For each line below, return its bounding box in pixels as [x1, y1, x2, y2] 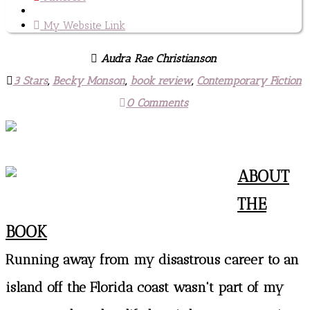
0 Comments [126, 95, 188, 109]
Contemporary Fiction [196, 73, 302, 87]
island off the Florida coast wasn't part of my [6, 278, 284, 295]
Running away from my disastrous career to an [6, 250, 299, 268]
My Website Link [40, 18, 125, 32]
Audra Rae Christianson [98, 51, 217, 65]
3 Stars [12, 73, 48, 87]
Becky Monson [52, 73, 125, 87]
